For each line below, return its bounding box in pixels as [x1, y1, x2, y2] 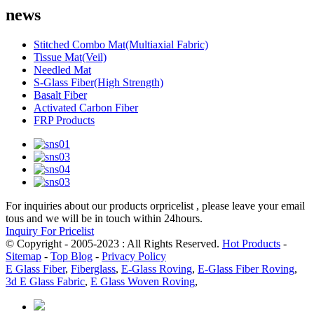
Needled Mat [34, 63, 91, 76]
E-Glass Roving [121, 262, 192, 275]
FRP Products [34, 114, 95, 126]
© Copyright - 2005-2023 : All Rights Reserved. [6, 237, 222, 250]
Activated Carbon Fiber [34, 101, 138, 114]
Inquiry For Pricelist [6, 224, 94, 237]
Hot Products [222, 237, 280, 250]
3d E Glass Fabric [6, 275, 85, 287]
